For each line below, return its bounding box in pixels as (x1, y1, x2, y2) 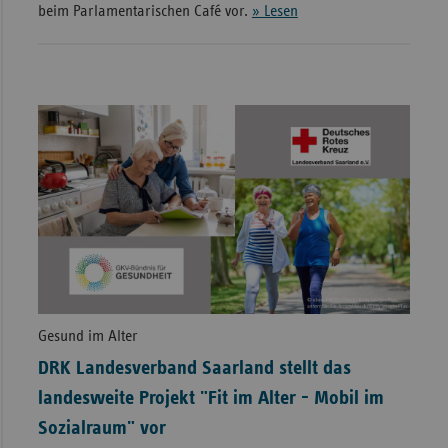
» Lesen (251, 3, 298, 20)
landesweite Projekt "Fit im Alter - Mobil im (37, 387, 384, 408)
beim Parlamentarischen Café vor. (37, 3, 252, 20)
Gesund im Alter (37, 327, 138, 344)
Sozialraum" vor (37, 417, 166, 438)
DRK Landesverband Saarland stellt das (37, 357, 351, 378)
